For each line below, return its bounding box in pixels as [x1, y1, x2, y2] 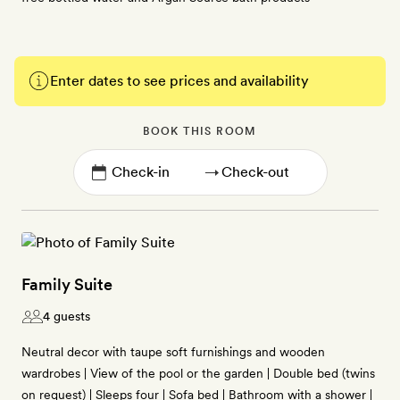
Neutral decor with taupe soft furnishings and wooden [21, 345, 325, 359]
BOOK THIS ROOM [143, 125, 257, 137]
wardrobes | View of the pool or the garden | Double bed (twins [21, 366, 375, 380]
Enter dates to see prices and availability [50, 72, 309, 89]
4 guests [43, 309, 90, 323]
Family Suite [21, 275, 112, 294]
